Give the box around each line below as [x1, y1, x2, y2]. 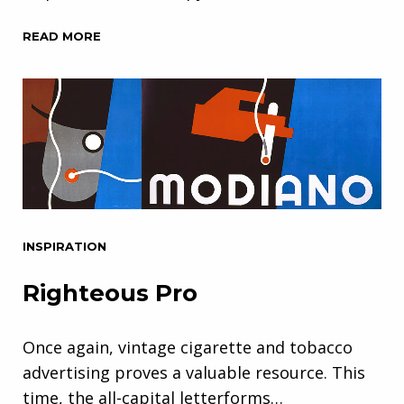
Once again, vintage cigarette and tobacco [23, 335, 353, 358]
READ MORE [23, 28, 101, 43]
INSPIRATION [23, 238, 106, 253]
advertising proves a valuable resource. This [23, 361, 365, 383]
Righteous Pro [23, 278, 197, 308]
